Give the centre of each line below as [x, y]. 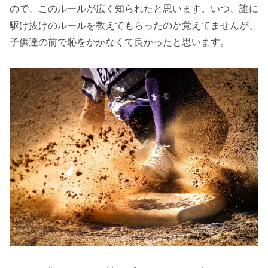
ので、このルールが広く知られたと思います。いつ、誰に [134, 9]
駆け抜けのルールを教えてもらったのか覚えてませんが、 [134, 26]
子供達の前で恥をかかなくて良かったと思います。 [120, 42]
